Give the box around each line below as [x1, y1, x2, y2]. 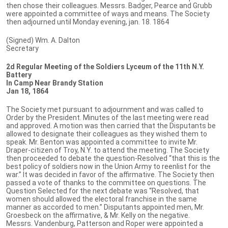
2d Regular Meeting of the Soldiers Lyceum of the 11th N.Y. [6, 62, 204, 71]
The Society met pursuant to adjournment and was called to [6, 105, 204, 113]
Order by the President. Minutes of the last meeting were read [6, 113, 209, 122]
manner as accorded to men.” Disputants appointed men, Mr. [6, 203, 204, 211]
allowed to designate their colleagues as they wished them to [6, 129, 207, 138]
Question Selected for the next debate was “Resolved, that [6, 186, 199, 195]
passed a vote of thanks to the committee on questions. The [6, 178, 206, 187]
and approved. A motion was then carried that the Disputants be [6, 121, 216, 130]
